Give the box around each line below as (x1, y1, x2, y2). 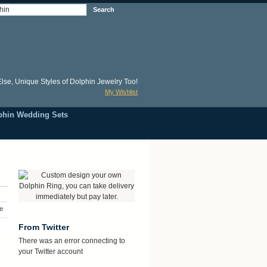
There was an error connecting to (18, 237, 125, 245)
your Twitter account (18, 247, 83, 256)
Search (93, 6, 114, 13)
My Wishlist (105, 88, 138, 95)
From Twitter (18, 222, 69, 232)
